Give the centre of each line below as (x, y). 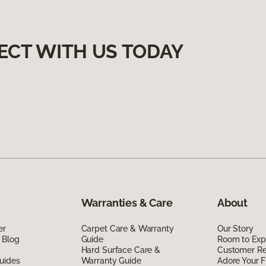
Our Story (235, 229)
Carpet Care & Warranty (127, 229)
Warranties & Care (127, 203)
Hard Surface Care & (121, 250)
